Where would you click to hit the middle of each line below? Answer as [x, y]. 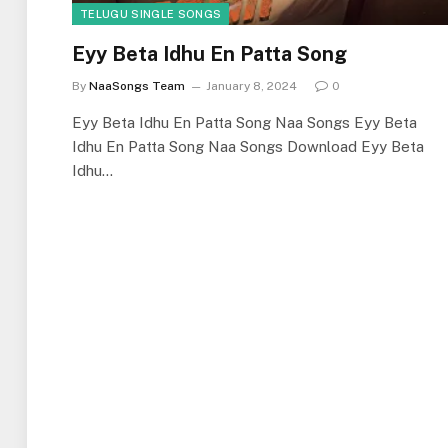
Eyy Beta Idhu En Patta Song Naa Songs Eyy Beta [244, 122]
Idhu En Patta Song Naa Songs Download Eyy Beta [248, 146]
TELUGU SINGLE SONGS [151, 13]
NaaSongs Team [137, 85]
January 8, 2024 [251, 85]
